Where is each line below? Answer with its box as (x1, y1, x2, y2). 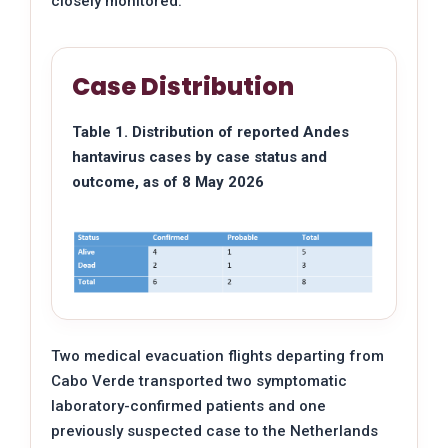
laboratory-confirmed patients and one (51, 397, 326, 416)
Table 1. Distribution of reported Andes (72, 122, 349, 141)
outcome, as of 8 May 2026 (72, 172, 264, 191)
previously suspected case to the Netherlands (51, 422, 378, 441)
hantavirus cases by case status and (72, 147, 327, 166)
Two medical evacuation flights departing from (51, 347, 384, 366)
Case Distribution (72, 69, 294, 103)
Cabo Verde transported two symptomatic (51, 372, 347, 391)
